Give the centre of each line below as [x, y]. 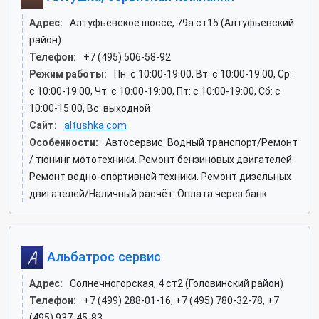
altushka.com [95, 125]
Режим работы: [68, 74]
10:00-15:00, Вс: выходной [90, 108]
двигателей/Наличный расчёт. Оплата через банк [148, 194]
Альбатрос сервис [102, 256]
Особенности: [64, 142]
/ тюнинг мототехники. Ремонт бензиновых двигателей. [162, 159]
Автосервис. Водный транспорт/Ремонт [202, 142]
